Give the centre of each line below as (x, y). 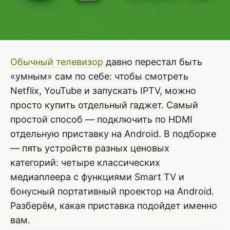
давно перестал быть (153, 62)
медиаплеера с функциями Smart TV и (97, 177)
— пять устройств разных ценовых (90, 148)
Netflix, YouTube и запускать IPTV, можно (103, 91)
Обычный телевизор (57, 62)
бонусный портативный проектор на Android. (112, 191)
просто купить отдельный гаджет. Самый (104, 105)
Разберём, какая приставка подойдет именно (114, 206)
